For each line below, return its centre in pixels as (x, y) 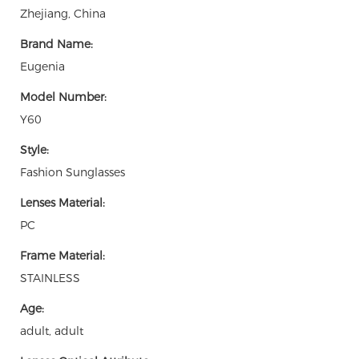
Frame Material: (63, 255)
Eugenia (42, 66)
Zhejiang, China (63, 13)
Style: (34, 149)
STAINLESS (50, 278)
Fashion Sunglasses (73, 172)
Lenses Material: (63, 202)
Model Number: (63, 97)
